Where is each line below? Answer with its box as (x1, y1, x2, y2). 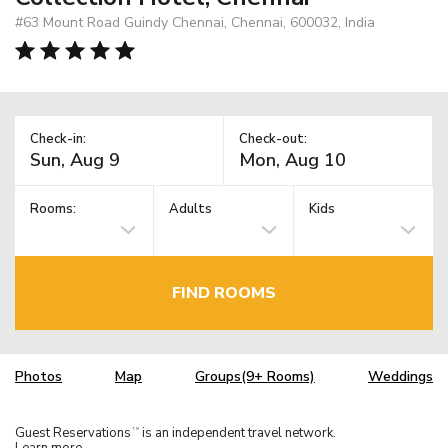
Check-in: (30, 129, 86, 148)
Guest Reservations (15, 423, 131, 442)
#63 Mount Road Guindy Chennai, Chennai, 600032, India (15, 12, 375, 32)
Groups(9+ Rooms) (195, 367, 315, 387)
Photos (15, 367, 62, 387)
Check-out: (239, 129, 307, 148)
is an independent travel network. (139, 423, 336, 442)
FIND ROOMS (172, 281, 276, 304)
